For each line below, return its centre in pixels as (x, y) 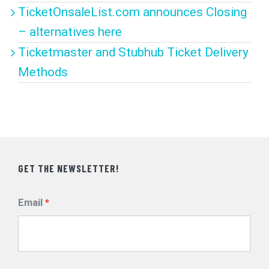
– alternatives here (70, 32)
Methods (43, 72)
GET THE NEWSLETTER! (68, 168)
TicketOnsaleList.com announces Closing (132, 12)
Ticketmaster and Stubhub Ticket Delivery (133, 53)
